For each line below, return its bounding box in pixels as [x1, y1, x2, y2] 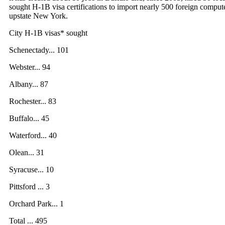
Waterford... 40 [9, 131, 57, 140]
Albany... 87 [9, 80, 48, 88]
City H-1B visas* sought [9, 29, 87, 37]
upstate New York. [9, 12, 68, 20]
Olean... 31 [9, 148, 44, 157]
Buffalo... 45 [9, 114, 49, 123]
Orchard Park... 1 [9, 199, 64, 208]
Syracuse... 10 [9, 165, 54, 174]
